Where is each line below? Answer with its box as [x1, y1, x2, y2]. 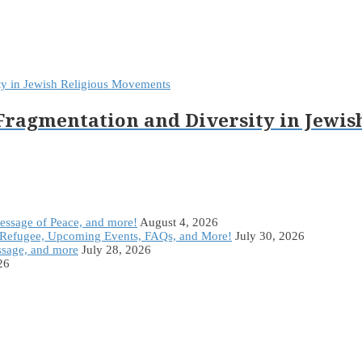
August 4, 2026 [140, 216, 218, 229]
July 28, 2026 [82, 243, 151, 257]
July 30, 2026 [235, 229, 305, 243]
